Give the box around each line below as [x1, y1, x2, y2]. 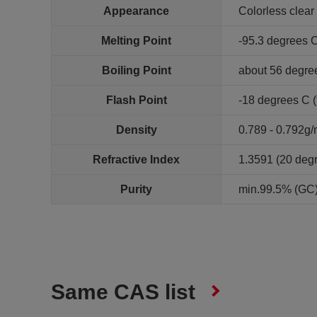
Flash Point [105, 94, 167, 106]
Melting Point [101, 35, 171, 47]
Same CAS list [51, 280, 195, 304]
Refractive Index [93, 154, 180, 166]
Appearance [103, 5, 169, 17]
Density [115, 124, 157, 136]
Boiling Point [101, 64, 171, 76]
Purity [120, 183, 152, 195]
